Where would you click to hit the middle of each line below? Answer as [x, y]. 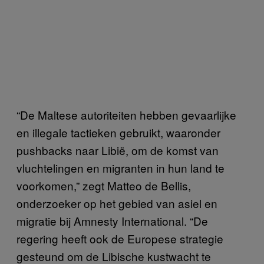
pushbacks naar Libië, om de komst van [118, 150]
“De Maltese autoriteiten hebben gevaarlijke [126, 115]
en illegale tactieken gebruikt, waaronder [118, 132]
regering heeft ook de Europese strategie [120, 238]
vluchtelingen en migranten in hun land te [121, 168]
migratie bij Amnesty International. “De [112, 221]
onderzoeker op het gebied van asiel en [117, 203]
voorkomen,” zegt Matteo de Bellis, [104, 185]
